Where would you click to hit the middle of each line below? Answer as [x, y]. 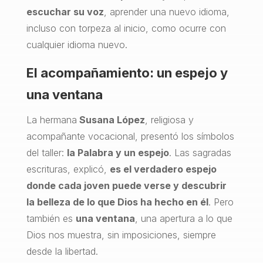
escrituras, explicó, [68, 169]
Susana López [111, 119]
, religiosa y [169, 119]
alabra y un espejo [126, 152]
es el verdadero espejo [163, 169]
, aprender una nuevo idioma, [166, 11]
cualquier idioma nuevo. [77, 44]
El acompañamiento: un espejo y [127, 73]
